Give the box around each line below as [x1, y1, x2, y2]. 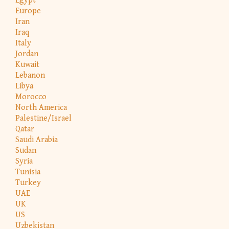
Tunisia [15, 167, 40, 177]
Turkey [15, 177, 41, 188]
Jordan [15, 49, 38, 59]
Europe [15, 6, 41, 16]
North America [15, 102, 67, 112]
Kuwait [15, 59, 39, 70]
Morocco [15, 91, 47, 102]
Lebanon [15, 70, 45, 80]
